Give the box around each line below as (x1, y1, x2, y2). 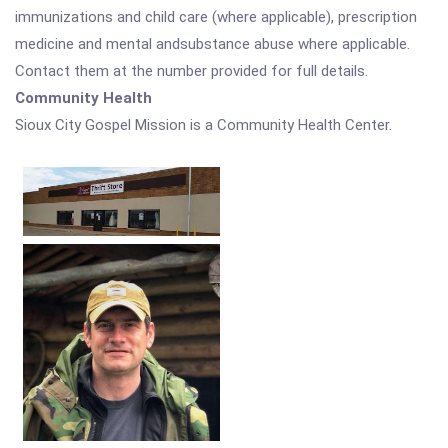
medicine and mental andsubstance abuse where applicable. (15, 35, 410, 53)
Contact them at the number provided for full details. (15, 62, 368, 80)
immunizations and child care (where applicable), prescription (15, 8, 417, 26)
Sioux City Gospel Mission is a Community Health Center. (15, 116, 392, 134)
